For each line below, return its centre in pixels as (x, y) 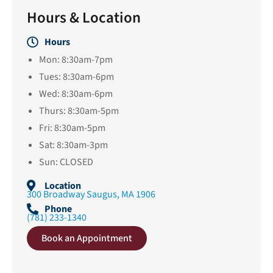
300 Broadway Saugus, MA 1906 (91, 194)
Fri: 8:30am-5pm (72, 128)
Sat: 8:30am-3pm (73, 145)
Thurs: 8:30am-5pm (79, 111)
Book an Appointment (87, 238)
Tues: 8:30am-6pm (76, 76)
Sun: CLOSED (66, 162)
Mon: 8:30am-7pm (76, 59)
